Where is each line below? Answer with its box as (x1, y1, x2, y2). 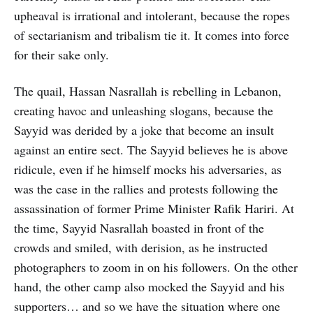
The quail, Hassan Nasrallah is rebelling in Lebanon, (14, 82, 282, 99)
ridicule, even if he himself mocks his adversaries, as (14, 160, 282, 177)
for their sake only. (14, 45, 109, 63)
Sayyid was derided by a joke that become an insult (14, 121, 274, 138)
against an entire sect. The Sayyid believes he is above (14, 140, 288, 158)
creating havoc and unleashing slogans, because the (14, 101, 273, 119)
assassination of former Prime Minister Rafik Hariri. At (14, 199, 294, 217)
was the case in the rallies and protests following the (14, 180, 278, 197)
